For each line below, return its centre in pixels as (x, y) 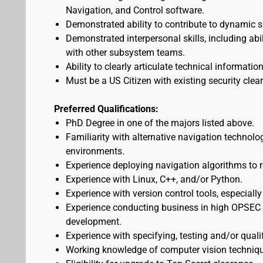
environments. (95, 151)
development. (94, 222)
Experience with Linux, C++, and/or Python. (154, 179)
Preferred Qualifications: (106, 109)
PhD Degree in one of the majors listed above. (160, 123)
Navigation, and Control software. (135, 10)
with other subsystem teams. (125, 53)
